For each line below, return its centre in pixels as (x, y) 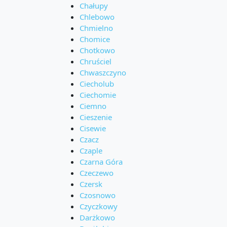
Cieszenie (96, 117)
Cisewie (93, 128)
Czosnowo (98, 195)
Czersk (91, 184)
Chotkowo (97, 50)
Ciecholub (97, 84)
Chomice (95, 39)
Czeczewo (97, 173)
